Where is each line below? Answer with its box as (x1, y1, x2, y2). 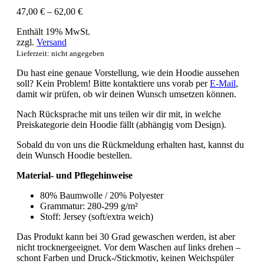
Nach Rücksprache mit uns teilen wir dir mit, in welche (16, 109, 221, 120)
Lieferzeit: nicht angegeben (16, 49, 104, 58)
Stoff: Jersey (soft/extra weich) (40, 212, 153, 222)
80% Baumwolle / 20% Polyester (40, 190, 163, 201)
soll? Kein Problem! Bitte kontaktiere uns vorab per (16, 78, 210, 89)
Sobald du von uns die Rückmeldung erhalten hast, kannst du (16, 140, 244, 150)
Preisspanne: (82, 6, 129, 17)
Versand (37, 37, 67, 48)
